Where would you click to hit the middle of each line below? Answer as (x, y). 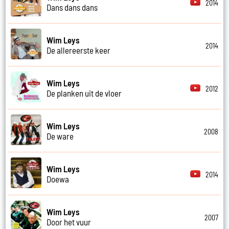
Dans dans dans (72, 7)
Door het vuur (69, 222)
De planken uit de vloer (84, 93)
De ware (60, 136)
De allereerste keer (79, 50)
